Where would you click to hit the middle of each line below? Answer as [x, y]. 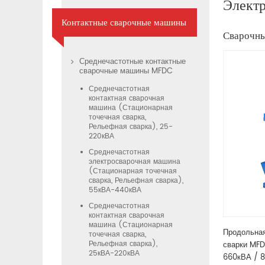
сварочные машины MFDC [126, 72]
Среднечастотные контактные [132, 62]
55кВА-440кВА [115, 190]
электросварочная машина [135, 162]
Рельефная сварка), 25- [131, 127]
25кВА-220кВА [114, 254]
